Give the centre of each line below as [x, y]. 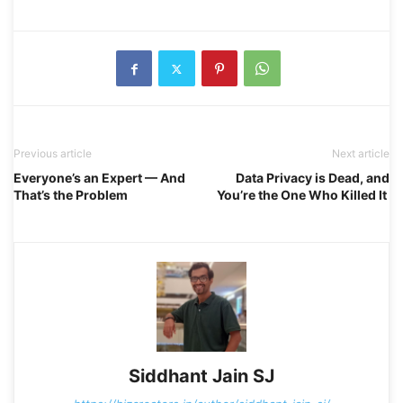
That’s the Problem [71, 195]
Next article [361, 154]
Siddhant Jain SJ [201, 376]
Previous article [53, 154]
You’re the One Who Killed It [303, 195]
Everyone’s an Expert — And [99, 178]
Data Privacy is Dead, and [313, 178]
